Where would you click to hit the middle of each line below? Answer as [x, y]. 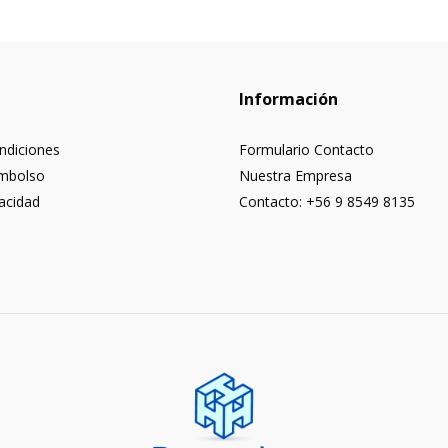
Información [288, 99]
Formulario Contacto [306, 150]
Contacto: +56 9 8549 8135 [327, 202]
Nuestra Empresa [295, 176]
